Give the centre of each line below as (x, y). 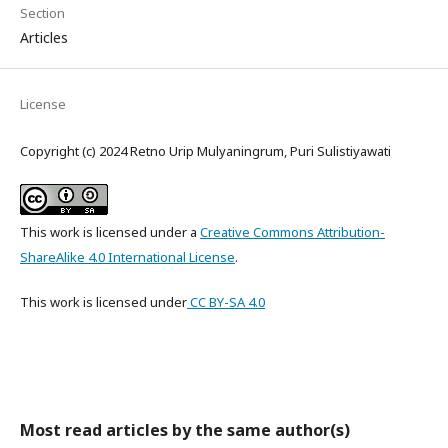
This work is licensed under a (110, 232)
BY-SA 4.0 (235, 302)
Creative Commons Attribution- (292, 232)
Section (42, 13)
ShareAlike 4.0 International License (127, 257)
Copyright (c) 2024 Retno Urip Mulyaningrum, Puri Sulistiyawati (205, 151)
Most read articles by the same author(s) (185, 430)
